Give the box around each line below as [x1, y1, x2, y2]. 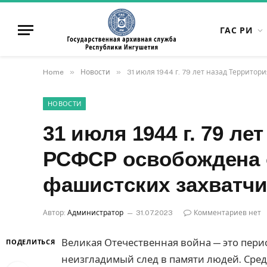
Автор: [43, 209, 66, 217]
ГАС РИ [220, 25, 253, 35]
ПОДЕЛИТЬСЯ [6, 238, 55, 246]
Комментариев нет [194, 209, 261, 217]
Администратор [67, 209, 123, 217]
